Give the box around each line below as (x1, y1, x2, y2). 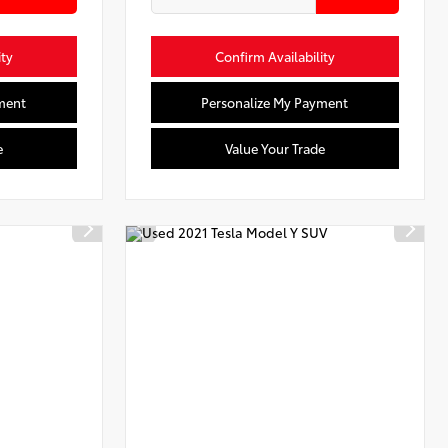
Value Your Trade (225, 139, 326, 158)
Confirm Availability (215, 47, 336, 66)
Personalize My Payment (201, 93, 349, 112)
